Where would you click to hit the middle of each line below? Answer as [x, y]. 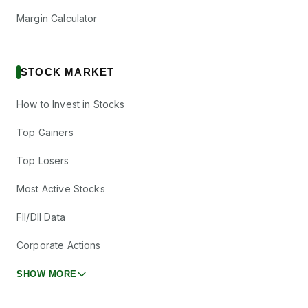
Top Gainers [45, 132]
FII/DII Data [41, 217]
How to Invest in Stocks [71, 104]
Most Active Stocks [61, 189]
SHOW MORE [47, 274]
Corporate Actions [59, 245]
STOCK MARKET [68, 72]
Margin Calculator [57, 18]
